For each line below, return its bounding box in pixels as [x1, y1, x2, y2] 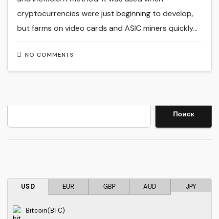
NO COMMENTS [25, 51, 74, 59]
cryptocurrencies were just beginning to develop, [17, 8, 194, 19]
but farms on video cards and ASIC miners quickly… [17, 22, 198, 33]
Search [7, 105, 38, 116]
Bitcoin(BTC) [26, 206, 66, 215]
